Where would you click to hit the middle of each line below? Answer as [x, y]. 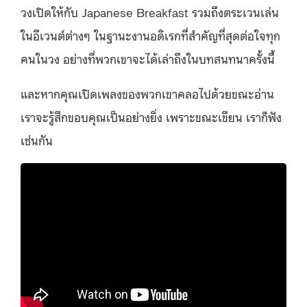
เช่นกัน [37, 139]
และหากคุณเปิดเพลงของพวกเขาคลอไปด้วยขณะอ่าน [147, 93]
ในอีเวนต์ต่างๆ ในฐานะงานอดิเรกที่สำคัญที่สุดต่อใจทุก [150, 35]
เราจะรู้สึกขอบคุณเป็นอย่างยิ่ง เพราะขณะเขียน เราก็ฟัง [151, 116]
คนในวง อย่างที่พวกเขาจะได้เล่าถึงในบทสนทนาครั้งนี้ [148, 58]
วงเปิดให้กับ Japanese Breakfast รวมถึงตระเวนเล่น [150, 11]
